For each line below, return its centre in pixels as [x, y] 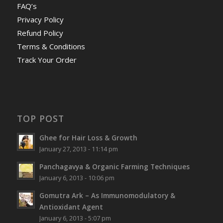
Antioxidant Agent [71, 207]
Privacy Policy [40, 19]
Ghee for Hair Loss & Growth [88, 137]
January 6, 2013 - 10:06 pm [77, 178]
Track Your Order [47, 59]
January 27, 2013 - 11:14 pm [78, 149]
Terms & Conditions [51, 46]
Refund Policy [40, 33]
